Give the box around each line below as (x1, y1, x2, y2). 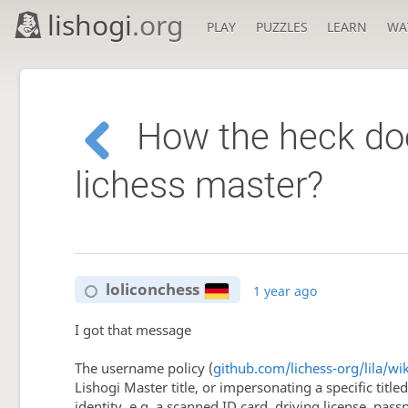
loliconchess (105, 279, 199, 301)
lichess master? (75, 163, 323, 207)
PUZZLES (255, 18, 308, 36)
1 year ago (253, 281, 318, 300)
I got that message (75, 321, 191, 341)
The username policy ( (75, 359, 213, 379)
